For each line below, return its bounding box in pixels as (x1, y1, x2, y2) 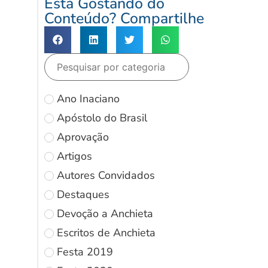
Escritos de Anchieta (57, 225, 156, 240)
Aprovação (57, 129, 109, 144)
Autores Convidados (57, 167, 155, 182)
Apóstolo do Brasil (57, 110, 147, 125)
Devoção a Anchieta (57, 206, 153, 221)
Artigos (57, 148, 92, 163)
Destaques (57, 187, 109, 202)
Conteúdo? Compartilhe (44, 8, 204, 29)
